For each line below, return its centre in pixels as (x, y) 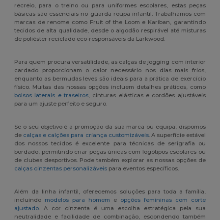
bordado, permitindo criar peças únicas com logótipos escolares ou (110, 152)
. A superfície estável (177, 135)
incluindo (30, 200)
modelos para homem (78, 200)
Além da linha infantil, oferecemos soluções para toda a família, (110, 192)
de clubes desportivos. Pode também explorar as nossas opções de (110, 160)
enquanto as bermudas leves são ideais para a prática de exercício (110, 79)
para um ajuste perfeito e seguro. (61, 104)
